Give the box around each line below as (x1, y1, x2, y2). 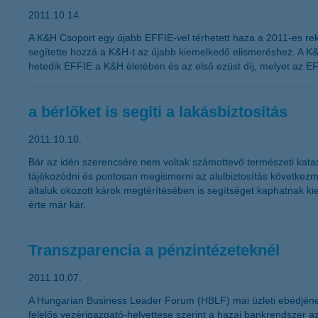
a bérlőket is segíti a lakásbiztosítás (28, 103, 287, 121)
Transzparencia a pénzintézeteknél (28, 241, 280, 259)
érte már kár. (28, 199, 86, 210)
